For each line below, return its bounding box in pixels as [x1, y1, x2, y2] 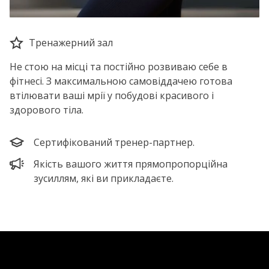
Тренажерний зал [29, 36, 113, 49]
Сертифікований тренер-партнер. [34, 136, 195, 149]
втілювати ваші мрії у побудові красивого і [10, 89, 214, 102]
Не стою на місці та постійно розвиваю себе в [10, 60, 228, 73]
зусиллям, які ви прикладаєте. [34, 172, 174, 185]
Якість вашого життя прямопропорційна [34, 157, 228, 171]
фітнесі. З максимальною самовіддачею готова [10, 74, 232, 88]
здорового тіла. [10, 103, 83, 116]
